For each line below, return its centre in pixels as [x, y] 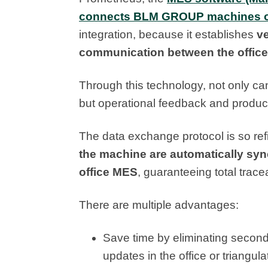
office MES [108, 172]
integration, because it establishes [168, 35]
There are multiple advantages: [159, 205]
